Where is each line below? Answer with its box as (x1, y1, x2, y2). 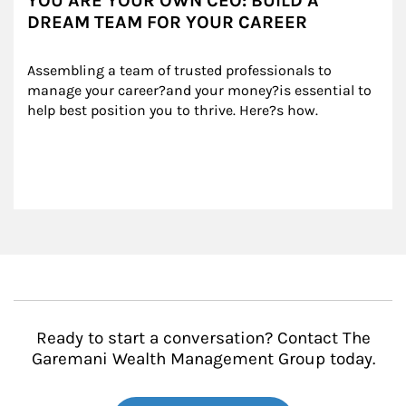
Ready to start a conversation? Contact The (35, 328, 371, 349)
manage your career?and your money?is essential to (27, 82, 375, 100)
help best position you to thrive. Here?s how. (27, 101, 318, 120)
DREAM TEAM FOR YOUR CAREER (27, 12, 307, 34)
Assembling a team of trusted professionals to (27, 62, 335, 80)
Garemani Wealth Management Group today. (31, 349, 375, 370)
